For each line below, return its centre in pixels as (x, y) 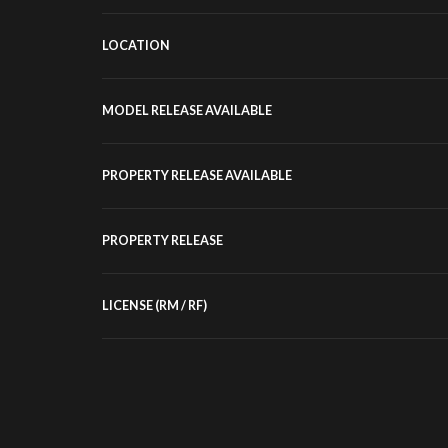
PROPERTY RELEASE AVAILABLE (197, 176)
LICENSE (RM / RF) (154, 306)
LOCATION (136, 46)
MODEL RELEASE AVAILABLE (187, 111)
